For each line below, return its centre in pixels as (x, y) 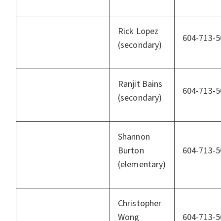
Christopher (140, 203)
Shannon (134, 137)
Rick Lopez (138, 31)
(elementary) (142, 164)
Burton (131, 150)
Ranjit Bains (140, 84)
